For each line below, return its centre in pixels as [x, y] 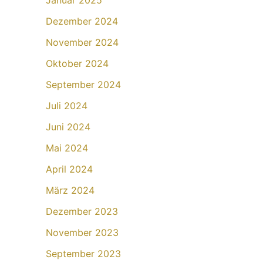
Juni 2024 [68, 127]
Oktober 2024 [77, 64]
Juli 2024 [67, 106]
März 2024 [70, 190]
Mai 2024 [67, 148]
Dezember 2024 [82, 21]
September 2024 [83, 85]
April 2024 [69, 169]
